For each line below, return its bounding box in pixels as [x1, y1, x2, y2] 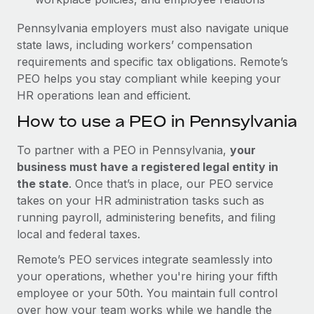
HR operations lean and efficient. [17, 88, 191, 102]
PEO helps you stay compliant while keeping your [17, 71, 281, 86]
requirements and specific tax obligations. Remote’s [17, 54, 288, 69]
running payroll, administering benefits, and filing [17, 210, 275, 224]
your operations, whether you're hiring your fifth [17, 268, 278, 283]
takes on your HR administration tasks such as [17, 193, 264, 207]
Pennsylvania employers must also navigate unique [17, 20, 289, 35]
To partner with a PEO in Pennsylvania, [17, 142, 230, 157]
